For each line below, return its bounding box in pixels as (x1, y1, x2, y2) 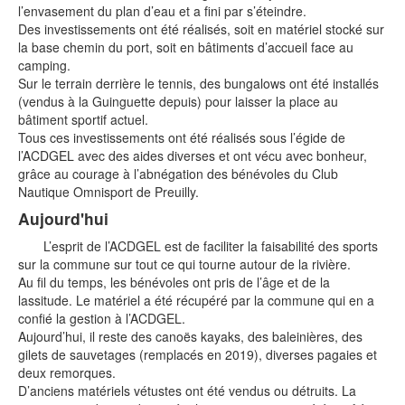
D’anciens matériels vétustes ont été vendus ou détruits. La (18, 381, 356, 400)
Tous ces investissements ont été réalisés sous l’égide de (18, 127, 345, 146)
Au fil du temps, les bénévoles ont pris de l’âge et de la (18, 272, 330, 291)
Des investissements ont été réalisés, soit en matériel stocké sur (18, 19, 384, 38)
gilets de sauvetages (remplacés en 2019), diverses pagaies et (18, 344, 377, 363)
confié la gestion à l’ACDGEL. (18, 308, 185, 327)
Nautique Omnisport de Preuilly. (18, 182, 199, 201)
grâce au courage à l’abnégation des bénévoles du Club (18, 164, 338, 183)
